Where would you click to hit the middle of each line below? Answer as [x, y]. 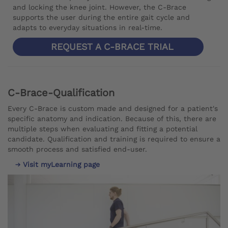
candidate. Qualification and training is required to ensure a [114, 139]
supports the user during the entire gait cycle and [101, 18]
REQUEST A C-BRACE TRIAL [112, 47]
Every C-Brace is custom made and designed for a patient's [113, 109]
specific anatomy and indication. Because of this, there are [112, 119]
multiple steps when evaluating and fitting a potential [103, 129]
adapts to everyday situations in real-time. [88, 28]
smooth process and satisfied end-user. [77, 149]
